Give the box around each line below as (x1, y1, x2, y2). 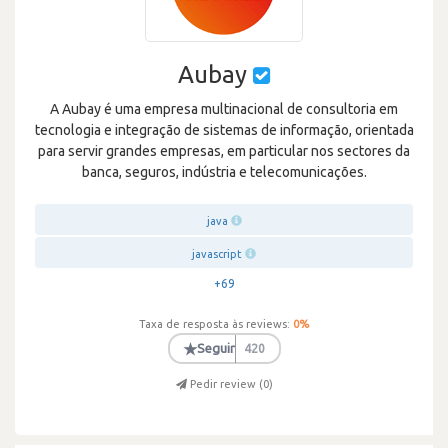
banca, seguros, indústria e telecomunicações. (81, 164, 367, 180)
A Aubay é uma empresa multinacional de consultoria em (50, 101, 398, 117)
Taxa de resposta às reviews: (139, 318, 290, 330)
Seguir (197, 341, 235, 355)
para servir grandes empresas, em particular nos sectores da (38, 143, 410, 159)
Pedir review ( (189, 378, 263, 390)
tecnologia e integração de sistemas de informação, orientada (34, 122, 414, 138)
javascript (192, 248, 242, 260)
